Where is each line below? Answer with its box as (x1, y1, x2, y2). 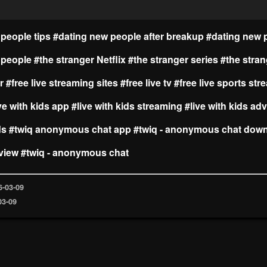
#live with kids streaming (72, 98, 182, 113)
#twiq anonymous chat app (9, 122, 131, 136)
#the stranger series (128, 52, 218, 66)
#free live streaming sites (6, 75, 118, 89)
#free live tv (120, 75, 172, 89)
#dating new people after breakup (53, 29, 204, 43)
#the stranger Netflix (34, 52, 126, 66)
